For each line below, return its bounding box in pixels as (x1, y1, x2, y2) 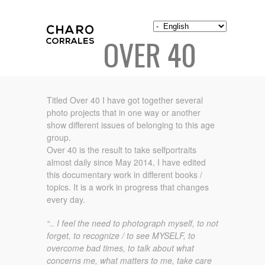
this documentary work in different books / (47, 168, 202, 180)
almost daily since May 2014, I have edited (47, 156, 206, 168)
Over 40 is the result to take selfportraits (47, 143, 196, 156)
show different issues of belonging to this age (47, 118, 215, 131)
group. (47, 131, 71, 143)
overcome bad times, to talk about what (47, 242, 194, 254)
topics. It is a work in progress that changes (47, 180, 209, 193)
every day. (47, 193, 85, 205)
